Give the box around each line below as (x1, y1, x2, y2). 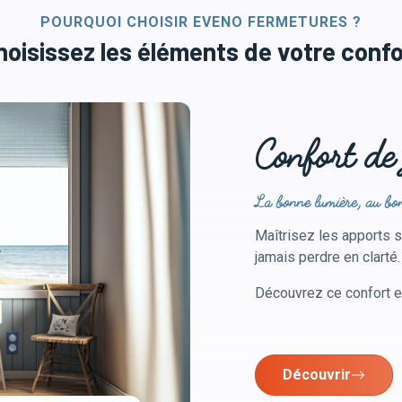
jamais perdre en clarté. (255, 248, 400, 266)
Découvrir (283, 365, 351, 383)
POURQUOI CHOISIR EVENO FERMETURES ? (40, 13, 362, 31)
